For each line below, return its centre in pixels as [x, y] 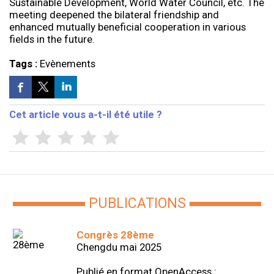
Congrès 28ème [115, 235]
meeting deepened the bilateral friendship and [114, 15]
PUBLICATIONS [137, 204]
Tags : [24, 64]
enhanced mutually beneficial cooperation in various [127, 27]
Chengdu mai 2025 [119, 247]
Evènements [67, 64]
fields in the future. [52, 39]
